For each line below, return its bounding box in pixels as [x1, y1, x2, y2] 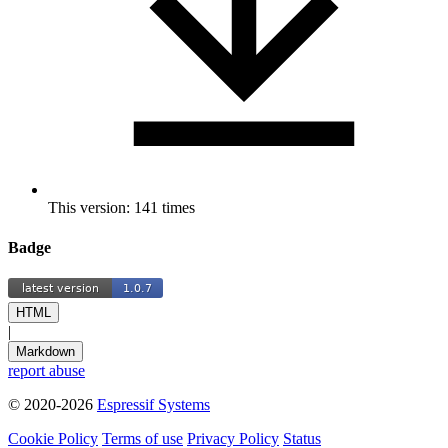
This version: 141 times [48, 199, 195, 217]
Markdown [16, 343, 75, 359]
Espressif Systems [97, 395, 210, 413]
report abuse [8, 361, 85, 379]
